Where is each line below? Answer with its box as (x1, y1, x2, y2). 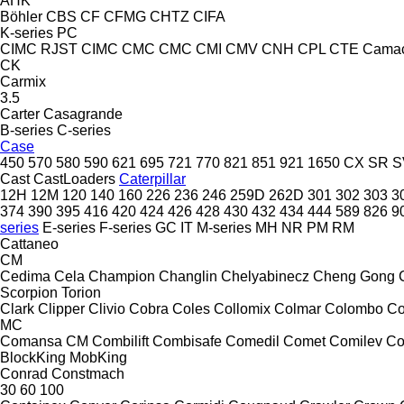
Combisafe (152, 333, 222, 349)
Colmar (274, 300, 321, 317)
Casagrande (43, 106, 123, 122)
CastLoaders (33, 170, 115, 187)
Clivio (88, 300, 125, 317)
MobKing (69, 349, 127, 365)
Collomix (214, 300, 271, 317)
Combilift (92, 333, 149, 349)
